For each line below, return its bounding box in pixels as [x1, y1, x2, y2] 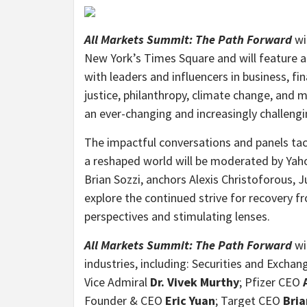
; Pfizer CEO [239, 273, 303, 290]
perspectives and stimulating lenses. [84, 208, 270, 224]
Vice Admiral [84, 273, 150, 290]
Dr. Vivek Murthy [150, 273, 239, 290]
